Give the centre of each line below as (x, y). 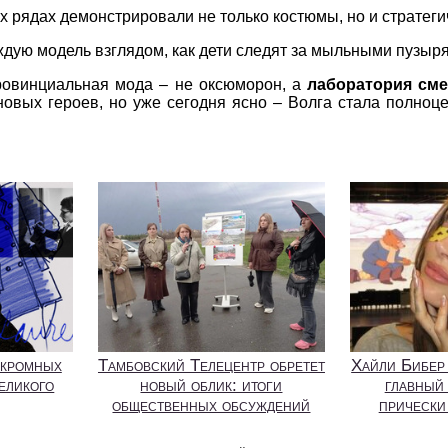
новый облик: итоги (211, 386)
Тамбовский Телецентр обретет (211, 366)
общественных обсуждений (211, 406)
